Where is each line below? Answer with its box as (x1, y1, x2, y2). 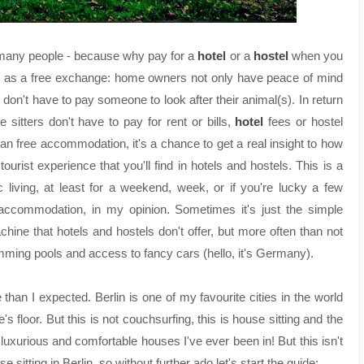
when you (288, 49, 343, 63)
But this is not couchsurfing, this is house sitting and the (45, 312, 343, 327)
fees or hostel (263, 115, 343, 129)
